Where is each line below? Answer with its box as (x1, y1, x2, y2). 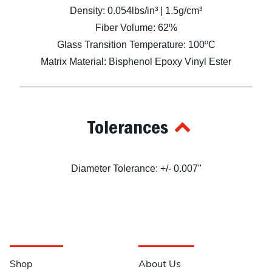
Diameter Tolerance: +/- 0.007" (70, 163, 202, 174)
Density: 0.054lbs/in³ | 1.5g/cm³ (70, 5, 202, 16)
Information (138, 231, 194, 241)
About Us (138, 260, 182, 270)
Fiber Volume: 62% (95, 22, 177, 33)
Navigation (10, 231, 63, 241)
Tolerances (87, 114, 168, 139)
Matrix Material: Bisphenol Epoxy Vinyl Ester (41, 56, 231, 67)
